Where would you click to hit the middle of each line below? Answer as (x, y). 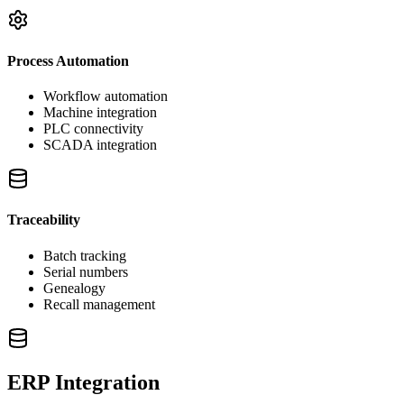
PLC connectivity (93, 129)
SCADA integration (100, 145)
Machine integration (100, 113)
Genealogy (74, 288)
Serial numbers (86, 271)
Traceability (44, 220)
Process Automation (68, 60)
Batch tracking (85, 255)
